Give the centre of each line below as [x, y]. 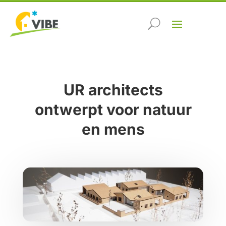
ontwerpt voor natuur [113, 110]
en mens [113, 129]
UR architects [113, 90]
